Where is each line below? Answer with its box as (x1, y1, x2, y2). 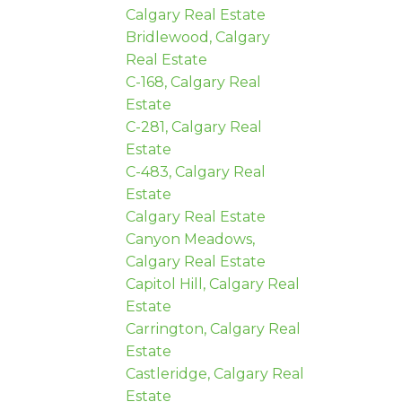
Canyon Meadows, (126, 230, 256, 248)
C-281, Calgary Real (126, 118, 263, 135)
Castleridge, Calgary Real (126, 364, 305, 382)
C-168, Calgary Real (126, 73, 262, 91)
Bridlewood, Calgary (126, 28, 271, 46)
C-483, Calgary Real (126, 162, 267, 180)
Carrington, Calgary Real (126, 319, 301, 337)
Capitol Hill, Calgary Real (126, 275, 301, 293)
